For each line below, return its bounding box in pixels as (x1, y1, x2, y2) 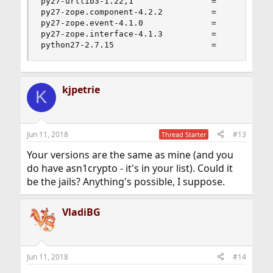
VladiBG (62, 205, 101, 219)
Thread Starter (161, 129, 207, 139)
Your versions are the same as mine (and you (26, 147, 233, 161)
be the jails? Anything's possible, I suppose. (26, 174, 225, 188)
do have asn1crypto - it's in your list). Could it (26, 161, 233, 175)
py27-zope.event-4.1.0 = (40, 18, 216, 27)
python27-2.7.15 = (40, 40, 216, 49)
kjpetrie (62, 82, 100, 96)
